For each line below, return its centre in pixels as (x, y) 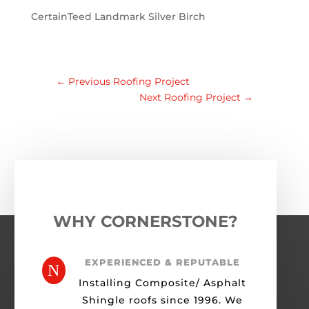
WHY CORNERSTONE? (145, 222)
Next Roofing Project (190, 98)
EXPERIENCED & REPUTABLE (162, 262)
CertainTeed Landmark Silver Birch (118, 16)
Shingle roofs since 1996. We (162, 300)
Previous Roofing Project (129, 82)
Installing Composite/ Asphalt (162, 283)
